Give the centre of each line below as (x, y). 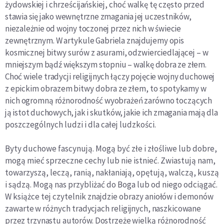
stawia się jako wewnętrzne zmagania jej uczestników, (98, 17)
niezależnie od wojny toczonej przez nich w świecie (93, 29)
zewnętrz (21, 41)
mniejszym (24, 65)
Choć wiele (24, 77)
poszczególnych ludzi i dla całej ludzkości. (80, 125)
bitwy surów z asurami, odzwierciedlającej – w (127, 53)
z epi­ (13, 89)
